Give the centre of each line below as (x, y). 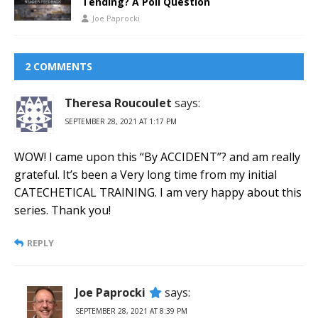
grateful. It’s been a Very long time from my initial (146, 175)
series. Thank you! (62, 210)
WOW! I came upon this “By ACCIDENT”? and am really (157, 157)
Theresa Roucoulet (118, 103)
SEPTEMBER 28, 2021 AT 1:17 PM (121, 122)
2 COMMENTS (59, 67)
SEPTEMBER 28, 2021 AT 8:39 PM (131, 311)
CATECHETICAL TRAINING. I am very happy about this (158, 193)
